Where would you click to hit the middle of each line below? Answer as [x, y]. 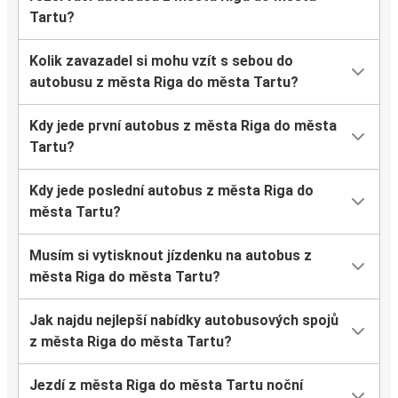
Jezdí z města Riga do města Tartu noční [166, 386]
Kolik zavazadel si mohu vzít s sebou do [161, 61]
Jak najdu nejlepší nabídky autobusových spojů [184, 321]
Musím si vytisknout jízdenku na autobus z [171, 256]
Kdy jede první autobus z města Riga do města [183, 126]
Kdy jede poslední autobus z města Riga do [171, 191]
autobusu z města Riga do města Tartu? [164, 83]
